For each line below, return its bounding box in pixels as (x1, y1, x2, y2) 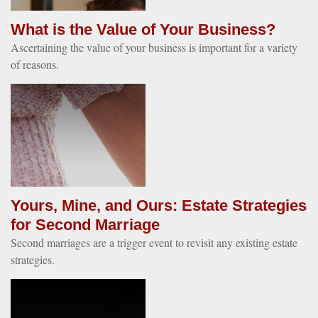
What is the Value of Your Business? (11, 21, 275, 38)
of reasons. (11, 57, 59, 72)
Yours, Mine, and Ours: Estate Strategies (11, 197, 307, 214)
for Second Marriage (11, 216, 160, 234)
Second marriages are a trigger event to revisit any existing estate (11, 235, 297, 250)
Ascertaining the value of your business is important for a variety (11, 40, 297, 55)
